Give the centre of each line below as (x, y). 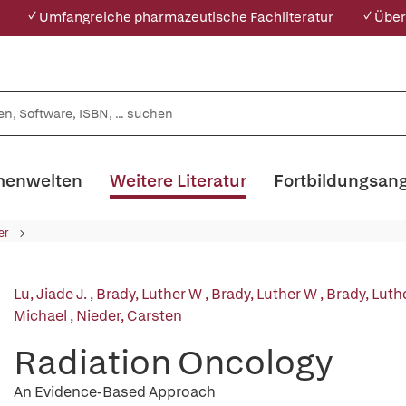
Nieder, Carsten (129, 316)
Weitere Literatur (178, 181)
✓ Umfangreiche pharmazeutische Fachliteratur (179, 17)
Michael (42, 316)
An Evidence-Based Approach (115, 392)
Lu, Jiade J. (52, 294)
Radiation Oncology (173, 362)
